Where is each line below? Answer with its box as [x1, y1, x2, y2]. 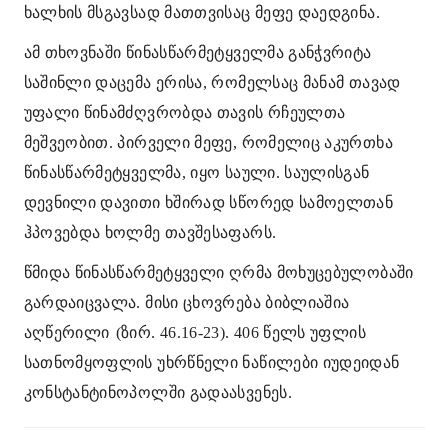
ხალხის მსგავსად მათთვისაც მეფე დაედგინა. [23, 4, 380, 21]
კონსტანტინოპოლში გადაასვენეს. [23, 384, 292, 401]
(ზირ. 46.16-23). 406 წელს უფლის [115, 324, 366, 341]
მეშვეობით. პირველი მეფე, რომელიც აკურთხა [23, 134, 393, 151]
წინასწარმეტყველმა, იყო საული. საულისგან [23, 164, 370, 181]
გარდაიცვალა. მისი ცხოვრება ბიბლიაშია [23, 294, 350, 311]
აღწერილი [23, 324, 110, 341]
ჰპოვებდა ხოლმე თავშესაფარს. [23, 224, 277, 241]
